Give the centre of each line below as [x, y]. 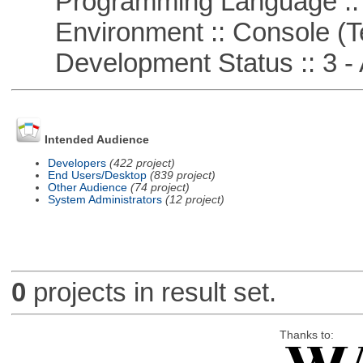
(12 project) [194, 199]
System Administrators [105, 199]
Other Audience [87, 187]
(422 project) [142, 163]
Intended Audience [96, 140]
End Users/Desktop [97, 175]
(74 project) [160, 187]
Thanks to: [306, 335]
